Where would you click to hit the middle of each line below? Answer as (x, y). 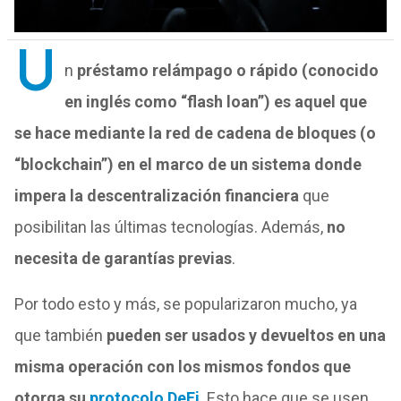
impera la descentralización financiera (156, 196)
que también (60, 335)
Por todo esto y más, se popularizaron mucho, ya (185, 304)
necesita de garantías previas (123, 258)
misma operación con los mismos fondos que (182, 367)
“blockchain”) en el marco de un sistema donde (188, 164)
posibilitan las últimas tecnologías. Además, (170, 227)
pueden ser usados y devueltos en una (246, 335)
